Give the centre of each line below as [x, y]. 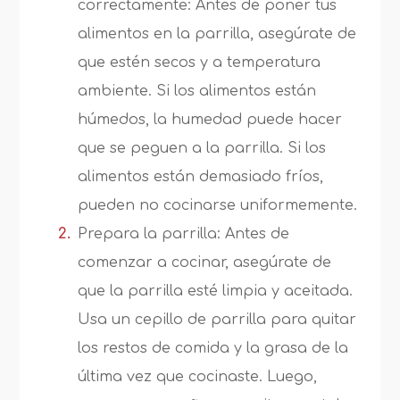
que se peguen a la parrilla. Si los [202, 148]
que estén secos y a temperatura [200, 62]
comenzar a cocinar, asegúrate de [205, 262]
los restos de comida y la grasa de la [213, 348]
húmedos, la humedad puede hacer [210, 120]
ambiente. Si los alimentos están [197, 91]
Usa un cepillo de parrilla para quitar [217, 320]
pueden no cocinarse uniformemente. [218, 205]
